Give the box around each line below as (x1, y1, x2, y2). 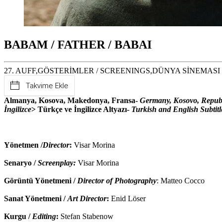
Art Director (67, 194, 107, 203)
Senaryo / (4, 158, 36, 167)
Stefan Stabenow (58, 212, 113, 221)
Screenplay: (36, 158, 78, 167)
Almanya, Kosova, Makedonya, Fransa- (4, 96, 140, 105)
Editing (32, 212, 56, 221)
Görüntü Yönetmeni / (4, 176, 77, 185)
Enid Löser (109, 194, 146, 203)
